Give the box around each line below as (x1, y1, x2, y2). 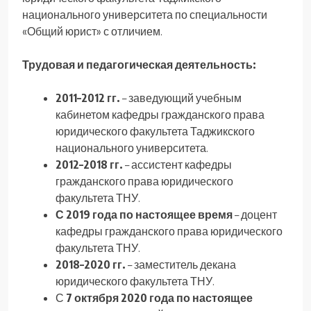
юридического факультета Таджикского (56, 124, 255, 138)
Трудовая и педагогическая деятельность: (22, 57, 256, 72)
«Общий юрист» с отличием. (22, 24, 162, 38)
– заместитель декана (126, 257, 236, 271)
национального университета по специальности (22, 7, 267, 22)
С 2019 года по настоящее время (56, 207, 233, 221)
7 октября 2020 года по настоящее (66, 290, 253, 305)
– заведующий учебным (120, 90, 242, 105)
